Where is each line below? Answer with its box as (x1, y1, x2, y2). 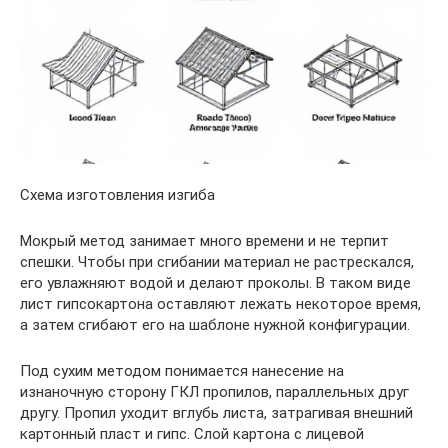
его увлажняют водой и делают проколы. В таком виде (20, 273, 411, 292)
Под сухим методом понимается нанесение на (20, 361, 344, 380)
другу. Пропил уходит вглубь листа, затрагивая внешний (20, 403, 413, 422)
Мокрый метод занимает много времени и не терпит (20, 231, 389, 250)
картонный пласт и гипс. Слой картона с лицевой (20, 424, 364, 443)
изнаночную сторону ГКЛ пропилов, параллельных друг (20, 382, 409, 401)
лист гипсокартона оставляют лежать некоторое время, (20, 294, 421, 313)
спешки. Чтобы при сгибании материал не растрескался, (20, 252, 414, 271)
